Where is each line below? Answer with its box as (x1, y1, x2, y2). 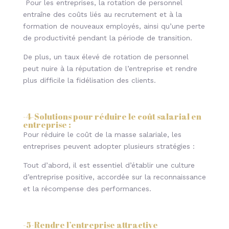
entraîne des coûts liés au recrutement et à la (22, 10, 182, 18)
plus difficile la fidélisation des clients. (22, 76, 156, 84)
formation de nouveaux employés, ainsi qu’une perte (22, 22, 205, 30)
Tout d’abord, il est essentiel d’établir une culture (22, 161, 195, 169)
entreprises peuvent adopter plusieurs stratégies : (22, 142, 197, 150)
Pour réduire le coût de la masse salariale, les (22, 130, 181, 139)
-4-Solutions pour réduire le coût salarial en (22, 111, 201, 122)
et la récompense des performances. (22, 185, 154, 193)
